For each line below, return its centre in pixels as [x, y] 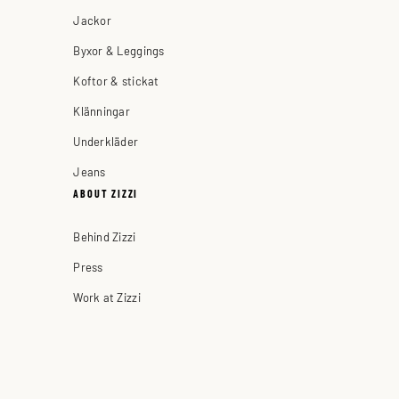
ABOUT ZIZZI [106, 193]
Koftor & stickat [116, 80]
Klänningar [102, 110]
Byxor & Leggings [119, 50]
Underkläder [106, 141]
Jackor [92, 20]
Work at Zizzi [107, 297]
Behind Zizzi [105, 236]
